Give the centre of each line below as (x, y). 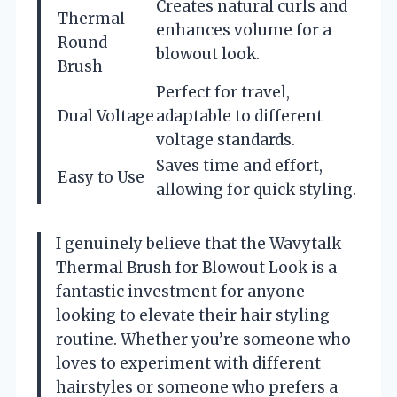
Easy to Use (101, 177)
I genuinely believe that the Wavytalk (198, 243)
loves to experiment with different (188, 363)
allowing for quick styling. (256, 189)
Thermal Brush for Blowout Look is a (196, 267)
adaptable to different (239, 116)
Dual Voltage (106, 116)
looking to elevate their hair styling (193, 315)
